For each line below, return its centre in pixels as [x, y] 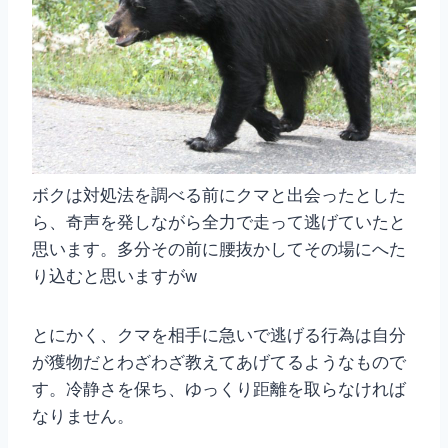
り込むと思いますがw [114, 275]
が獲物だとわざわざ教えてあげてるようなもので [219, 361]
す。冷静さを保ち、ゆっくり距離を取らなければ [219, 388]
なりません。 [83, 415]
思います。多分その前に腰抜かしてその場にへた [219, 248]
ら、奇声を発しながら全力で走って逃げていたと [219, 221]
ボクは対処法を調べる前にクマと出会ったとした [219, 194]
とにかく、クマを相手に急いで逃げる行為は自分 [219, 334]
